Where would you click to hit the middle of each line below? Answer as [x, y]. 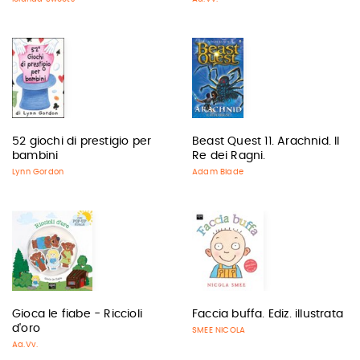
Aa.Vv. [25, 345]
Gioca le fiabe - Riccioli [77, 314]
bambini [35, 156]
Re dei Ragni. [229, 156]
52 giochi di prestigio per [82, 141]
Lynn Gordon [38, 172]
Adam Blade [218, 172]
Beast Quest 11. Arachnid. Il [266, 141]
